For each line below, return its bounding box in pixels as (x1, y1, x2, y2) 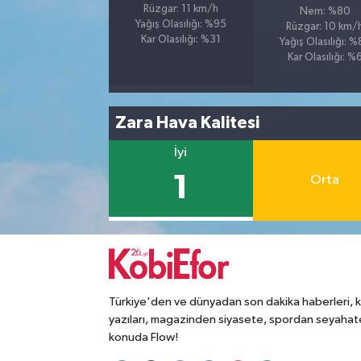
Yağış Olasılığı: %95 (135, 19, 226, 30)
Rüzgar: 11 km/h (143, 3, 218, 15)
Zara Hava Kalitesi (115, 114, 260, 132)
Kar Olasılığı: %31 (140, 34, 221, 45)
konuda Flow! (108, 331, 178, 344)
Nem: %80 (299, 6, 351, 17)
